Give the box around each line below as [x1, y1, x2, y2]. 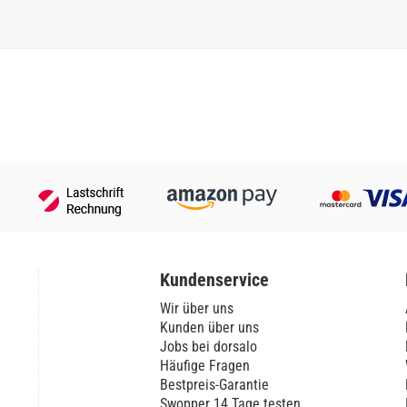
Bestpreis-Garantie [159, 376, 269, 393]
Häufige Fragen [159, 357, 250, 374]
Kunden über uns [159, 319, 259, 336]
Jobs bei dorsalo [159, 338, 257, 355]
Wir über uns [159, 300, 233, 317]
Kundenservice [159, 269, 269, 291]
